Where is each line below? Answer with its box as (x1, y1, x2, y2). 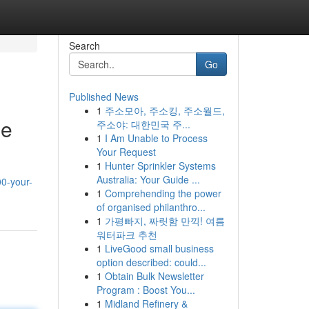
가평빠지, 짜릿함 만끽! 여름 (104, 214, 225, 228)
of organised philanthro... (96, 200, 206, 214)
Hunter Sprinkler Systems (104, 159, 216, 172)
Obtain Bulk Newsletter (104, 269, 204, 283)
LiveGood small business (104, 241, 214, 255)
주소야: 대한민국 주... (96, 117, 190, 131)
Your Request (96, 145, 156, 159)
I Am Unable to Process (104, 131, 208, 145)
